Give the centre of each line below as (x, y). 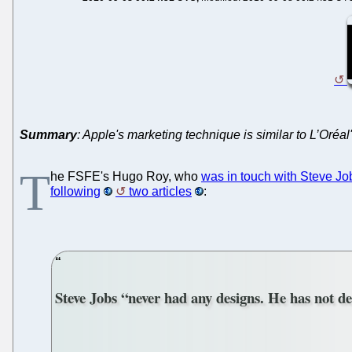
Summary (48, 134)
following (75, 191)
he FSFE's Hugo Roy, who (126, 176)
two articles (160, 191)
